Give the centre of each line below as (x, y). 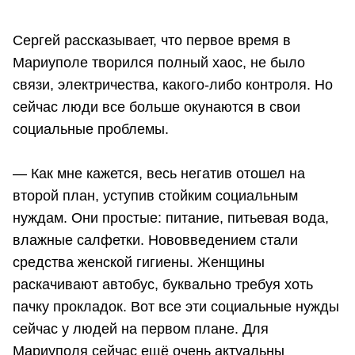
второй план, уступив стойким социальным (155, 195)
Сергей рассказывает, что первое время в (152, 40)
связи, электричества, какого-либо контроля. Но (173, 84)
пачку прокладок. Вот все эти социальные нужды (176, 306)
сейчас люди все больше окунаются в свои (157, 107)
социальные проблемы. (91, 129)
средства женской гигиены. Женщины (139, 262)
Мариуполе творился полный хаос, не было (159, 62)
